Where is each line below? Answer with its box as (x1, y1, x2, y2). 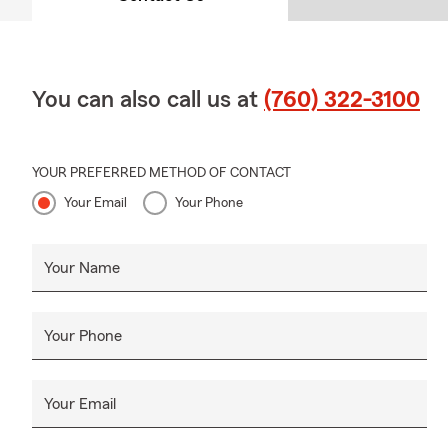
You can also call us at (32, 88, 264, 113)
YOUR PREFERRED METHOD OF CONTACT (32, 166, 291, 181)
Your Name (44, 260, 120, 277)
